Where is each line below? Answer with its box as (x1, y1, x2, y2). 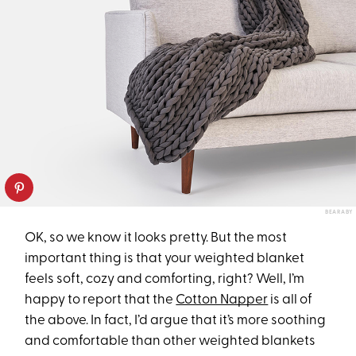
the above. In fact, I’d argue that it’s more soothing (25, 313, 327, 327)
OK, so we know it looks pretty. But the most (25, 230, 288, 245)
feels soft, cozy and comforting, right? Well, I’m (25, 272, 305, 286)
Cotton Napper (176, 292, 269, 307)
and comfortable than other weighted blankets (25, 334, 316, 348)
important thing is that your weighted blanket (25, 251, 305, 265)
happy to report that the (25, 292, 176, 307)
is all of (268, 292, 313, 307)
